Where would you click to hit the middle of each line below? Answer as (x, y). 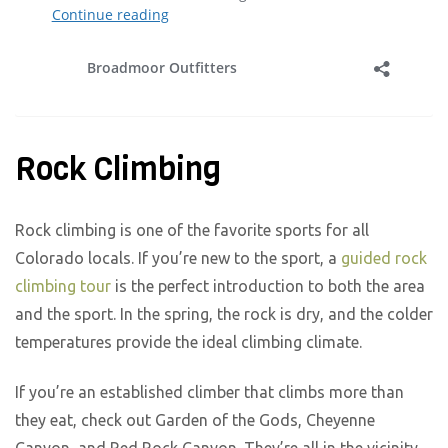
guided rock (384, 257)
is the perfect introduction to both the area (268, 285)
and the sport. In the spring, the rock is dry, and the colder (224, 313)
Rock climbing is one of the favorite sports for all (192, 229)
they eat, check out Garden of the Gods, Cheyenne (195, 420)
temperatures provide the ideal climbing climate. (190, 341)
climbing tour (63, 285)
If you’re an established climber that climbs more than (209, 392)
